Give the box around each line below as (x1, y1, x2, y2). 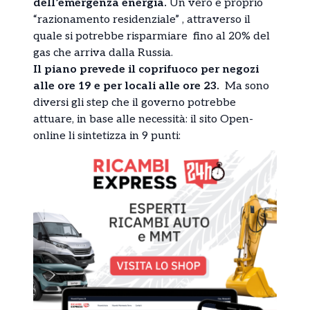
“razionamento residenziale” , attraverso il (33, 12, 250, 26)
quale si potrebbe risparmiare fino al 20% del (33, 29, 270, 43)
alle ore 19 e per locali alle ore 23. (33, 79, 225, 93)
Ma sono (225, 79, 269, 93)
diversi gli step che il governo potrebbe (33, 95, 236, 109)
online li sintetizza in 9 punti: (33, 129, 181, 143)
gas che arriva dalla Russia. (33, 46, 173, 60)
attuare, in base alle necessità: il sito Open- (33, 112, 253, 126)
